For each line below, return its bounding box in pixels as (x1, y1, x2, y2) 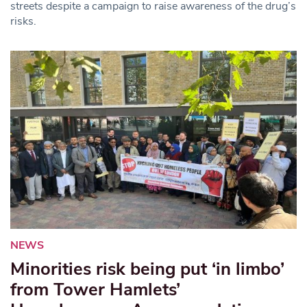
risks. (10, 13, 36, 29)
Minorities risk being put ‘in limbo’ (10, 256, 284, 281)
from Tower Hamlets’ (10, 277, 180, 302)
